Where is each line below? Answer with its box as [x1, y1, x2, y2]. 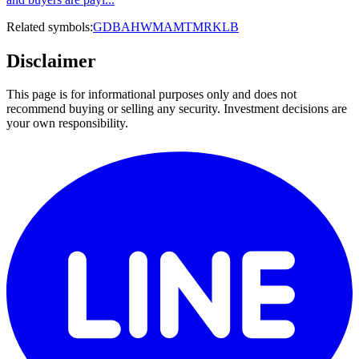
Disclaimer [6, 50, 96, 71]
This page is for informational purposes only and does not [6, 87, 296, 102]
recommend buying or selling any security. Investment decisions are [6, 102, 347, 116]
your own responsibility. [6, 116, 128, 131]
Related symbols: [6, 19, 93, 34]
